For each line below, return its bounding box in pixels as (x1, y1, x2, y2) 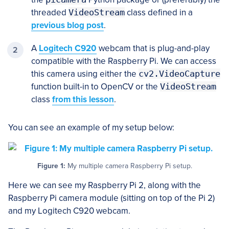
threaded (31, 7, 68, 18)
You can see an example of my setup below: (8, 122, 174, 133)
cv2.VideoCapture (139, 68, 220, 79)
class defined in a (125, 7, 193, 18)
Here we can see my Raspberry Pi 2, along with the (8, 180, 201, 191)
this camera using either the (31, 68, 139, 80)
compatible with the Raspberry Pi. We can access (31, 56, 216, 67)
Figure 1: (37, 162, 65, 171)
